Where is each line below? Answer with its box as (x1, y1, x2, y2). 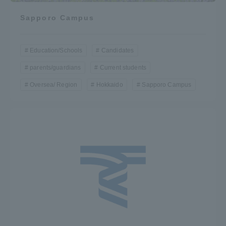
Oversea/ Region (30, 81, 78, 88)
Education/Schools (30, 46, 83, 54)
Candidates (101, 46, 134, 54)
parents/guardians (30, 64, 81, 71)
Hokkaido (96, 81, 123, 88)
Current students (99, 64, 146, 71)
